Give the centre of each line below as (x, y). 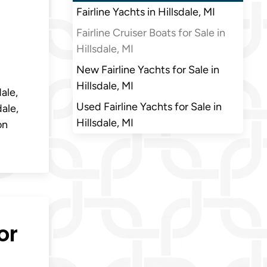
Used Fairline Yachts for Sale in (149, 107)
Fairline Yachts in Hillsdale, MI (146, 12)
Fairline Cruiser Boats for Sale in (151, 33)
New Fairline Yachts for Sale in (148, 70)
